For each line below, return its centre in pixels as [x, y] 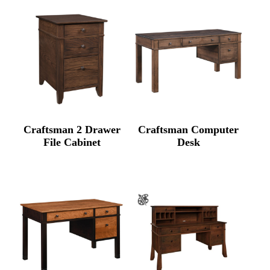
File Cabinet [72, 143]
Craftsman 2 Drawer [72, 130]
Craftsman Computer [189, 130]
